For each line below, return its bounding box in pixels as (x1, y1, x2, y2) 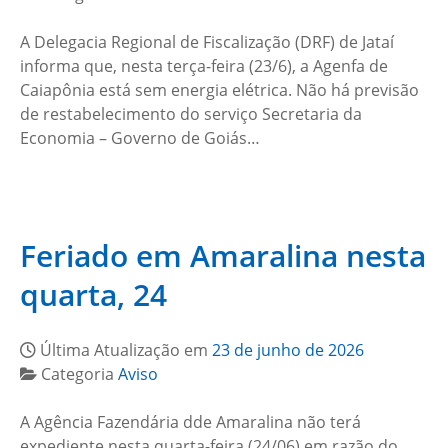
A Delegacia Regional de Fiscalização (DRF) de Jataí (20, 31, 394, 53)
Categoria (41, 363, 118, 385)
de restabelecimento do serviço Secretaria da (20, 103, 362, 125)
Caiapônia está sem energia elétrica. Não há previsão (20, 79, 419, 101)
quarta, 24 (20, 274, 167, 315)
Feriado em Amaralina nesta (20, 235, 426, 276)
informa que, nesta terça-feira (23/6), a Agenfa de (20, 55, 388, 77)
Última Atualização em (40, 339, 212, 361)
